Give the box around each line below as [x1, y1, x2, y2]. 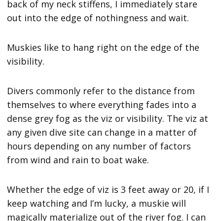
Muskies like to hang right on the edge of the [7, 41, 200, 54]
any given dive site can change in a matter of [7, 126, 197, 139]
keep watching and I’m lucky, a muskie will [7, 197, 186, 210]
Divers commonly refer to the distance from [7, 85, 195, 97]
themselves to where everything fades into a [7, 99, 197, 111]
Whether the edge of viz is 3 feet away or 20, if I [7, 184, 210, 196]
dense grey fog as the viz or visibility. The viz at [7, 112, 209, 125]
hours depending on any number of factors [7, 140, 191, 152]
